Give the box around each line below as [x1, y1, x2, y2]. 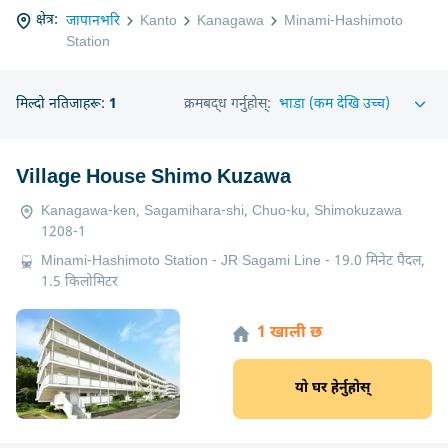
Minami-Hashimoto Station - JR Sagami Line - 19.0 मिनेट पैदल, [41, 251, 425, 271]
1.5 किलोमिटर [41, 272, 118, 292]
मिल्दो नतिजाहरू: [16, 94, 109, 114]
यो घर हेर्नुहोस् [295, 379, 370, 399]
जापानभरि [66, 11, 120, 30]
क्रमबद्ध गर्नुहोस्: [184, 94, 271, 114]
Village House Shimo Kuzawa [16, 164, 291, 191]
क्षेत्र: [36, 11, 58, 30]
